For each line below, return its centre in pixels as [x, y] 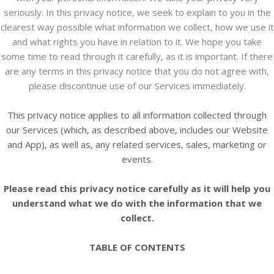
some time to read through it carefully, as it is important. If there [137, 56]
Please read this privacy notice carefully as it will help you [137, 188]
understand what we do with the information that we [137, 203]
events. [137, 159]
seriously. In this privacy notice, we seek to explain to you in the [137, 12]
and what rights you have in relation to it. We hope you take [137, 42]
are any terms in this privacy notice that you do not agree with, [137, 71]
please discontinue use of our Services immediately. [137, 86]
